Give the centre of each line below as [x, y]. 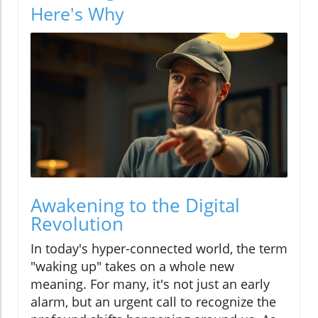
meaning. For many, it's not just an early [150, 284]
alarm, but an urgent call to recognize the [153, 301]
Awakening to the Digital [135, 205]
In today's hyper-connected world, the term [159, 248]
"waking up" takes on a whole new [132, 266]
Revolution [77, 223]
